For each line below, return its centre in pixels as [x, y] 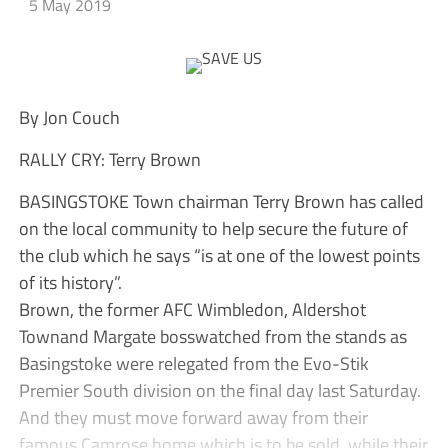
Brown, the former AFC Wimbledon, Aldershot [192, 309]
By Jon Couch [69, 117]
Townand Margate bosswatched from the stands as [212, 336]
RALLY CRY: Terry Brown [109, 159]
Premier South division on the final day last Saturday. [219, 390]
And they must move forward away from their [193, 417]
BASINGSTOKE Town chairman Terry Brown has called [221, 201]
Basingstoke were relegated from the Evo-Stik [193, 363]
